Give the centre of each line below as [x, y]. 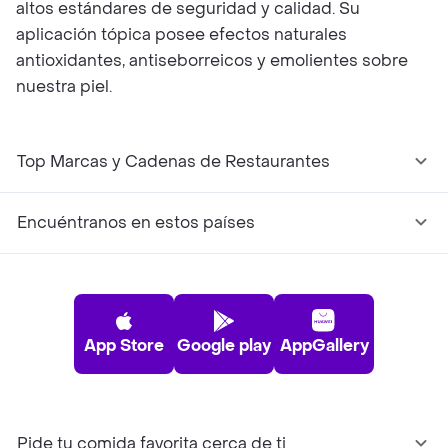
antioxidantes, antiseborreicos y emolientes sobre [212, 60]
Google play [224, 345]
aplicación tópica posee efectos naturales [181, 34]
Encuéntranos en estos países [136, 222]
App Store [124, 345]
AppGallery [324, 345]
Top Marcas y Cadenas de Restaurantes [173, 161]
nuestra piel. [64, 86]
